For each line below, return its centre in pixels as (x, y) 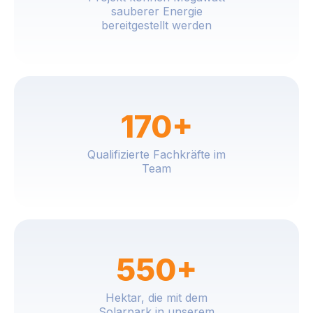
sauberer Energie (156, 12)
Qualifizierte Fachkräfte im (156, 155)
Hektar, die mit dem (156, 298)
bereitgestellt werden (156, 26)
